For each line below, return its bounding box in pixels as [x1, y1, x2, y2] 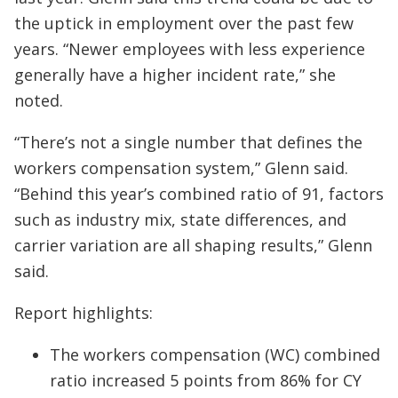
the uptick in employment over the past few [14, 12, 354, 34]
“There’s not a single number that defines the [14, 131, 362, 153]
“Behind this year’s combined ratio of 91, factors [14, 183, 384, 204]
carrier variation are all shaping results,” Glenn [14, 235, 372, 256]
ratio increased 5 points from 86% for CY [50, 370, 362, 391]
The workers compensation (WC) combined [50, 344, 380, 365]
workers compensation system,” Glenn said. [14, 157, 348, 179]
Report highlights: [14, 302, 153, 323]
